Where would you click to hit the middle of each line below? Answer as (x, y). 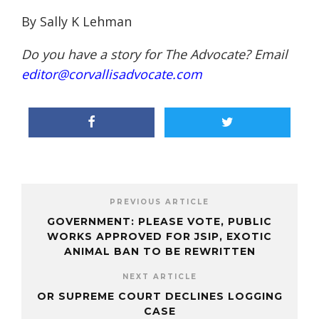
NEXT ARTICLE (159, 277)
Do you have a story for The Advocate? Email (155, 54)
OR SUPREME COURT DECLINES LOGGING (159, 297)
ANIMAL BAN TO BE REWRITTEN (159, 252)
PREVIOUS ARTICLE (159, 202)
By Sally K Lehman (77, 22)
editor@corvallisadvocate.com (112, 74)
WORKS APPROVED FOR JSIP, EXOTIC (159, 237)
